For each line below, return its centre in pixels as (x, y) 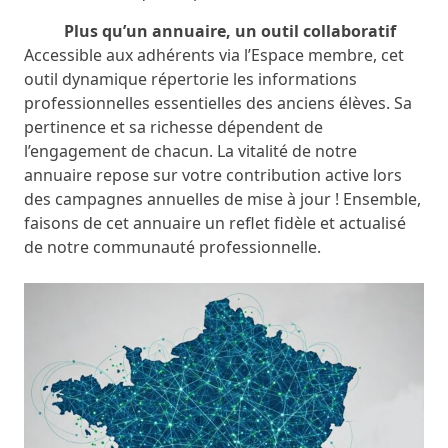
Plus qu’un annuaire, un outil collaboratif (230, 31)
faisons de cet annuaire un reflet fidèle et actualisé (215, 223)
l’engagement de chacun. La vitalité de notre (190, 151)
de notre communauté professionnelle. (172, 247)
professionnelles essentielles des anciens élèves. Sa (218, 103)
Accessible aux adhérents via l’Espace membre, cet (214, 55)
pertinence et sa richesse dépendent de (173, 127)
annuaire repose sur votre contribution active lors (213, 175)
